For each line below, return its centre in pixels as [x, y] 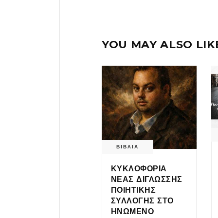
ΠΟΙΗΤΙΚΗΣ [134, 190]
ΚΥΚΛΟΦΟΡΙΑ [139, 168]
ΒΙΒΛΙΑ [127, 146]
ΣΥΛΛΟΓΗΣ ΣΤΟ [142, 200]
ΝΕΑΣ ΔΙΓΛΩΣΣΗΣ [147, 179]
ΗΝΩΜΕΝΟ [133, 211]
